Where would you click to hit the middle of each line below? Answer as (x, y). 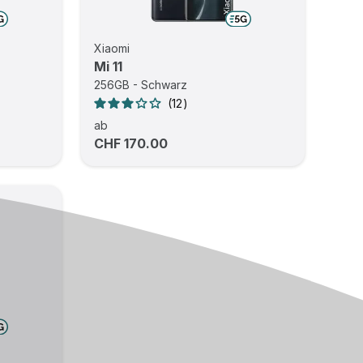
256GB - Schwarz (141, 85)
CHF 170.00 (131, 143)
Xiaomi (112, 48)
